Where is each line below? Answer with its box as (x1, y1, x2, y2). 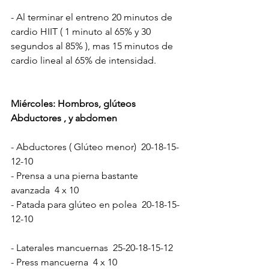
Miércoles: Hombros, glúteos (11, 97, 138, 109)
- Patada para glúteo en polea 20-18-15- (11, 198, 180, 210)
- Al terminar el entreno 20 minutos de (11, 11, 175, 23)
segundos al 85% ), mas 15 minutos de (11, 40, 175, 52)
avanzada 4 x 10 (11, 184, 79, 196)
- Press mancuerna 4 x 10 (11, 256, 117, 268)
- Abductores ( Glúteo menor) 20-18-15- (11, 141, 179, 153)
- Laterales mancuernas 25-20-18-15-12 (11, 241, 173, 253)
